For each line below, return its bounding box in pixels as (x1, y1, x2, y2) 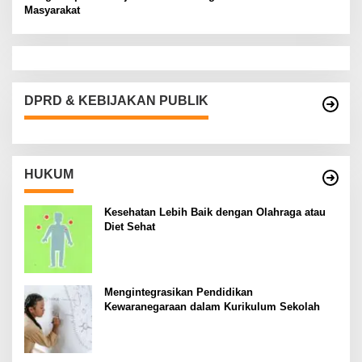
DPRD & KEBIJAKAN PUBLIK (24, 94, 208, 108)
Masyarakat (24, 4, 80, 17)
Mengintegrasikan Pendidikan (104, 286, 253, 299)
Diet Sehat (104, 221, 155, 234)
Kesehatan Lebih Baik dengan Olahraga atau (104, 206, 326, 219)
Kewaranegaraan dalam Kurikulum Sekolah (104, 301, 320, 314)
